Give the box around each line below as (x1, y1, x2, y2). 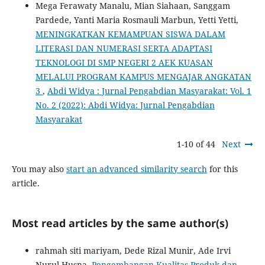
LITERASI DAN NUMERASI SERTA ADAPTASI (35, 43, 212, 54)
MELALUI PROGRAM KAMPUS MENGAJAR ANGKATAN (35, 71, 251, 83)
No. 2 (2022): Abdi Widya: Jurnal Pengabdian (35, 99, 215, 111)
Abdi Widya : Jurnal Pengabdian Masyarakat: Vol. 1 (47, 85, 251, 97)
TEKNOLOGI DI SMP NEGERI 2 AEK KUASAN (35, 57, 213, 69)
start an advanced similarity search (66, 163, 207, 175)
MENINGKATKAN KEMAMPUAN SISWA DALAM (35, 28, 225, 40)
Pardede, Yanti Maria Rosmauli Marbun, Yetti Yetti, (35, 14, 238, 26)
